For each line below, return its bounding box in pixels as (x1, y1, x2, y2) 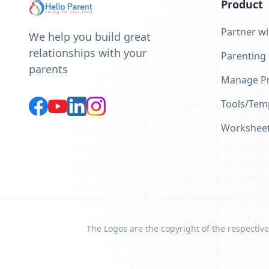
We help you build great (29, 29, 151, 44)
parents (29, 62, 68, 76)
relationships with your (29, 46, 147, 60)
